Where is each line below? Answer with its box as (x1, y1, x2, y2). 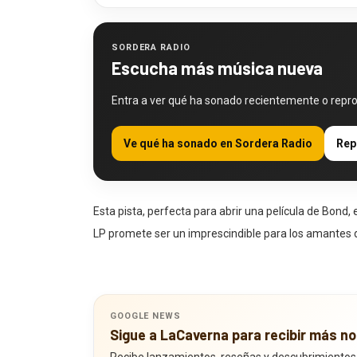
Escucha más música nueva (112, 47, 323, 68)
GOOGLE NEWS (110, 300, 181, 311)
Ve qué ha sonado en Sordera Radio (124, 127, 312, 139)
